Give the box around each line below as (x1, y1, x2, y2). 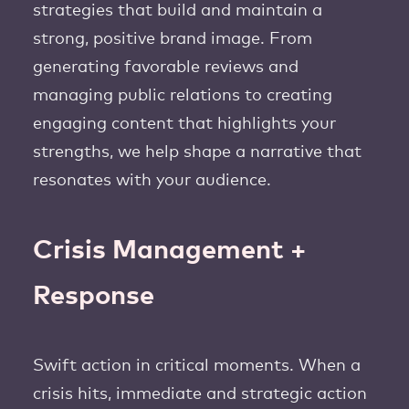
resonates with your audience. (33, 173, 271, 189)
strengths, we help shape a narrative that (33, 144, 362, 161)
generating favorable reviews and (33, 59, 299, 76)
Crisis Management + (33, 237, 306, 264)
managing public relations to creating (33, 88, 332, 104)
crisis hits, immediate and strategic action (33, 386, 367, 403)
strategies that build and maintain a (33, 3, 322, 19)
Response (33, 283, 154, 309)
